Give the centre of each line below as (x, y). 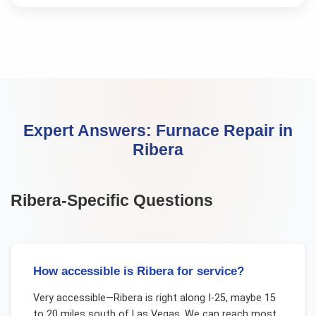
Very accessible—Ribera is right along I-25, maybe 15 (154, 298)
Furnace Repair (215, 130)
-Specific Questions (138, 201)
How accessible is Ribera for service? (138, 272)
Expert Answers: (90, 130)
